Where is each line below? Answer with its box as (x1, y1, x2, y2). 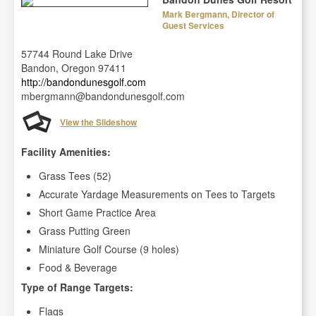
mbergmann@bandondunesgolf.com (21, 89, 185, 103)
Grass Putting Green (39, 224, 130, 238)
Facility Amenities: (21, 145, 111, 159)
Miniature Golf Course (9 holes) (39, 242, 179, 256)
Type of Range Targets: (21, 280, 133, 294)
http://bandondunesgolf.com (21, 75, 146, 89)
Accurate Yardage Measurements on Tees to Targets (39, 187, 275, 201)
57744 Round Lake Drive (21, 47, 133, 61)
